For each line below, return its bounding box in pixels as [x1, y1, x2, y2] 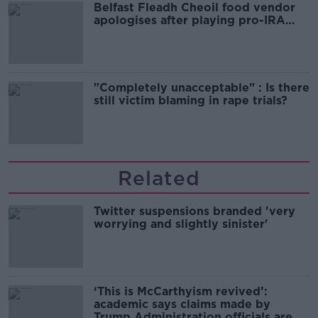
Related [118, 165, 200, 190]
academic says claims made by [94, 297, 270, 311]
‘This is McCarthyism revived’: [94, 284, 268, 298]
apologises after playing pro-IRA [94, 13, 285, 27]
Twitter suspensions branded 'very [94, 204, 295, 218]
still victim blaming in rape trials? [94, 93, 287, 107]
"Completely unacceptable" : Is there [94, 80, 309, 94]
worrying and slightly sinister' [94, 216, 268, 231]
